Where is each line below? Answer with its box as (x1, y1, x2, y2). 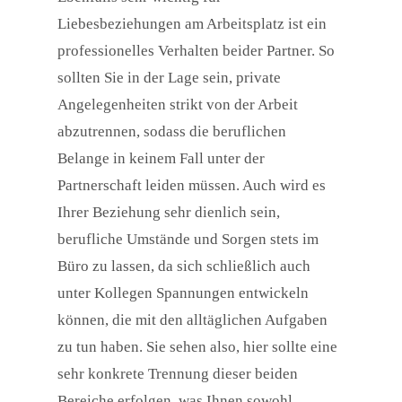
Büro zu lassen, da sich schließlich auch (57, 258, 310, 275)
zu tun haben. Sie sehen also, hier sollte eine (57, 338, 337, 356)
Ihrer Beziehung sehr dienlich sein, (57, 204, 280, 222)
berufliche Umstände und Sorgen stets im (57, 231, 319, 249)
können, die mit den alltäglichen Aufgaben (57, 311, 328, 329)
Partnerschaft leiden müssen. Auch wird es (57, 177, 326, 195)
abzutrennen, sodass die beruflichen (57, 123, 286, 141)
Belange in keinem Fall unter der (57, 150, 265, 168)
